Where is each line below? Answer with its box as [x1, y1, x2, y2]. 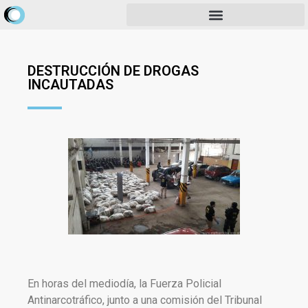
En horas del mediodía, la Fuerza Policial [27, 277, 221, 290]
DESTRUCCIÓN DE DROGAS [27, 63, 199, 79]
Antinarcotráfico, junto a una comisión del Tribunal [27, 294, 262, 307]
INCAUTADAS [27, 76, 113, 93]
